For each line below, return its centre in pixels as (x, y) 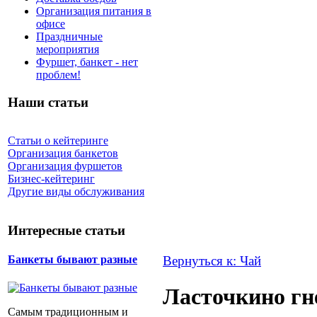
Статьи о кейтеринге (58, 141)
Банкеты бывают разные (73, 260)
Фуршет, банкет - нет (87, 62)
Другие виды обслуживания (76, 192)
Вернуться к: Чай (212, 261)
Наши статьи (48, 102)
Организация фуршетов (65, 166)
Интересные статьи (67, 231)
